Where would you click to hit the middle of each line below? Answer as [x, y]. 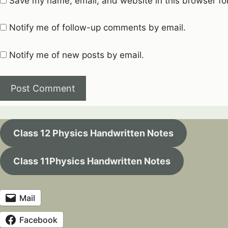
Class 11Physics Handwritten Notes [92, 161]
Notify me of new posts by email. [77, 55]
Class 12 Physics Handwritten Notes [93, 133]
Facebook [38, 220]
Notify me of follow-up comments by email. [97, 28]
